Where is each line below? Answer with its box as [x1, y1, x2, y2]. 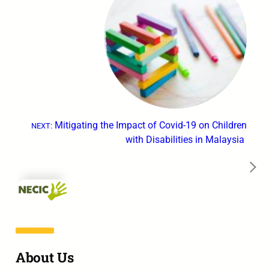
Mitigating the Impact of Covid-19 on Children [54, 119, 247, 131]
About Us [15, 247, 74, 266]
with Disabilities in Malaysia [125, 134, 247, 146]
